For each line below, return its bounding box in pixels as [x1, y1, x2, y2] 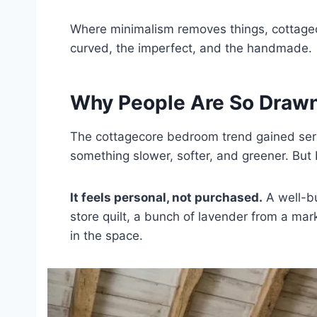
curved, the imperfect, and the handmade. [70, 40, 312, 55]
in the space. [70, 228, 143, 243]
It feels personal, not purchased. [70, 190, 263, 204]
